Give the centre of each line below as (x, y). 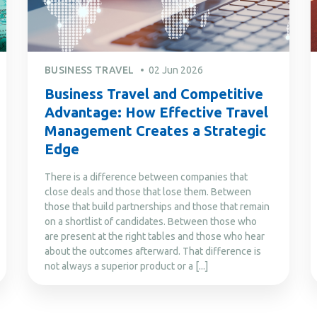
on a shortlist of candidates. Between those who (151, 221)
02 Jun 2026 (175, 70)
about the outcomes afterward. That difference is (153, 251)
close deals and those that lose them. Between (148, 191)
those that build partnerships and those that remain (157, 206)
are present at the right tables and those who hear (155, 236)
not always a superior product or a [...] (126, 266)
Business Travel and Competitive (154, 93)
